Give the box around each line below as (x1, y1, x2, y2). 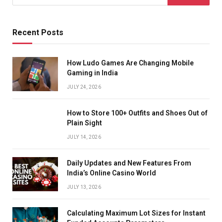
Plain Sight (67, 118, 102, 127)
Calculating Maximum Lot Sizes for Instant (67, 209, 206, 217)
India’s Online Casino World (67, 168, 156, 177)
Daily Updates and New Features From (67, 159, 191, 167)
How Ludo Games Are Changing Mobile (67, 58, 194, 67)
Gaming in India (67, 68, 118, 77)
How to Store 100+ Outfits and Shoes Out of (67, 109, 208, 117)
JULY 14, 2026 (67, 134, 101, 140)
